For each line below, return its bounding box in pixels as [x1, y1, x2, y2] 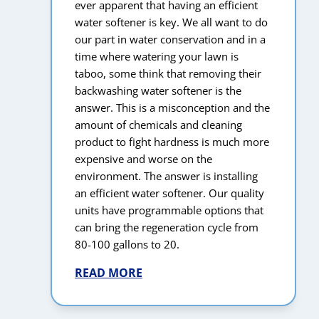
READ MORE [75, 265, 142, 281]
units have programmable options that [75, 203, 263, 218]
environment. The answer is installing [75, 169, 258, 184]
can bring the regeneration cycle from [75, 220, 258, 235]
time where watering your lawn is [75, 49, 239, 64]
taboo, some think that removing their [75, 66, 261, 81]
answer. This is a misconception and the [75, 100, 270, 115]
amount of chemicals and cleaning [75, 117, 242, 132]
